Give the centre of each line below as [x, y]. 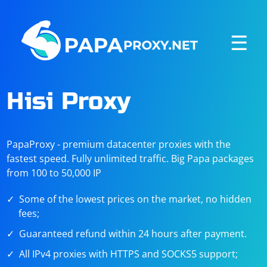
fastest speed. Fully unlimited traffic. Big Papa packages [131, 159]
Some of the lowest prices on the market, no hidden [136, 199]
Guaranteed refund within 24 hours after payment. [133, 234]
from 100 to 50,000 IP [54, 173]
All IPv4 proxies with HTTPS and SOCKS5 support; [129, 254]
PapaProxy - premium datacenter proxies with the [119, 144]
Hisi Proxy [69, 101]
